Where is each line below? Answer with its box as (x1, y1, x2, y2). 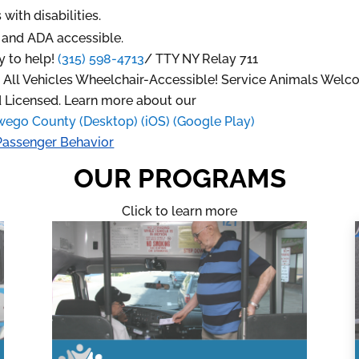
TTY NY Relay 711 (155, 51, 259, 67)
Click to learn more (121, 204, 237, 220)
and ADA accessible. (2, 30, 124, 46)
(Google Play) (173, 114, 256, 130)
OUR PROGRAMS (73, 163, 286, 195)
